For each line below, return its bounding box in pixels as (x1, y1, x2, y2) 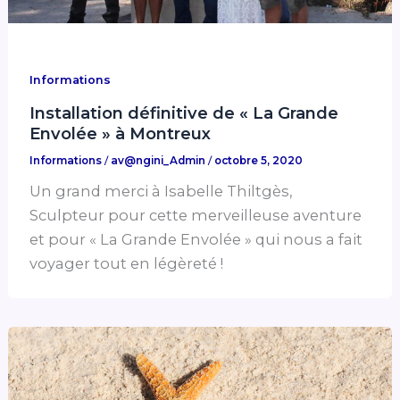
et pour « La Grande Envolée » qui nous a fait (29, 229, 363, 248)
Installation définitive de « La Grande (29, 103, 339, 124)
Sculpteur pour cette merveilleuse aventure (29, 205, 362, 224)
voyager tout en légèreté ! (29, 254, 224, 272)
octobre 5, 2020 (214, 154, 304, 168)
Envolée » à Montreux (29, 123, 212, 145)
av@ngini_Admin (111, 154, 209, 168)
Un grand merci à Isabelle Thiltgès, (29, 181, 293, 200)
